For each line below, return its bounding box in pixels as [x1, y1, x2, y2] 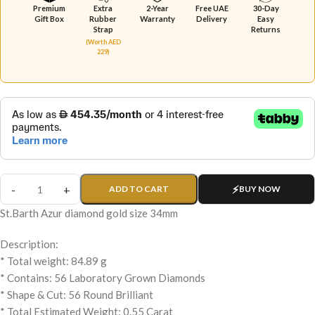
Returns [251, 25, 281, 34]
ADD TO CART [109, 184, 169, 195]
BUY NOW [239, 184, 281, 195]
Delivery [196, 14, 228, 24]
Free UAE [195, 4, 229, 13]
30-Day [252, 4, 279, 13]
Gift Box [34, 14, 64, 24]
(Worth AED [85, 38, 121, 46]
